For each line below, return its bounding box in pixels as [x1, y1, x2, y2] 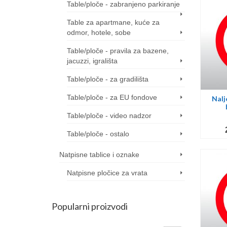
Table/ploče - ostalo [67, 130, 129, 138]
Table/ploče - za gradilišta [67, 75, 148, 83]
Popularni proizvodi [52, 201, 128, 212]
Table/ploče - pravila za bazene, [67, 47, 169, 55]
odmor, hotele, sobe [67, 28, 131, 36]
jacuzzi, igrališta [67, 57, 118, 65]
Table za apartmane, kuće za [67, 18, 160, 26]
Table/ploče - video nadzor [67, 111, 152, 120]
